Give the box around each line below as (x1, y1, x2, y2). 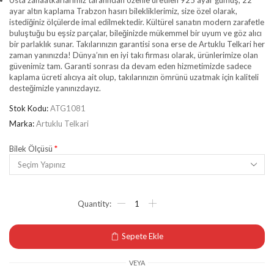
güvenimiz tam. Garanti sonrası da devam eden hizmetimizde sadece (9, 61, 251, 71)
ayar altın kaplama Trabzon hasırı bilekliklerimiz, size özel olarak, (9, 6, 237, 16)
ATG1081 (50, 103, 86, 113)
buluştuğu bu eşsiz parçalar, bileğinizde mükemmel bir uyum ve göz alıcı (9, 28, 262, 38)
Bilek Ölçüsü (9, 144, 53, 154)
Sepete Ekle (122, 231, 163, 242)
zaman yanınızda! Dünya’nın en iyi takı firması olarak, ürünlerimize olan (9, 50, 258, 60)
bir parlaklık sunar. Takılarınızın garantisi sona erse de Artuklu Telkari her (9, 39, 265, 49)
